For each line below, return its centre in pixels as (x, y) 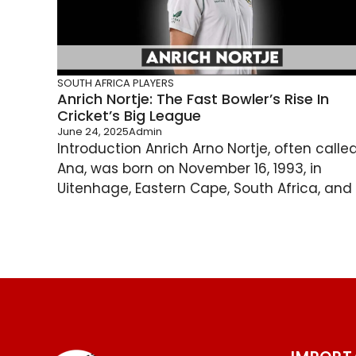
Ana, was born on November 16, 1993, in (190, 169)
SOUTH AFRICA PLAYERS (116, 83)
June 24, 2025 (93, 132)
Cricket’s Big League (129, 116)
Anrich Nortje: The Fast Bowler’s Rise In (193, 99)
